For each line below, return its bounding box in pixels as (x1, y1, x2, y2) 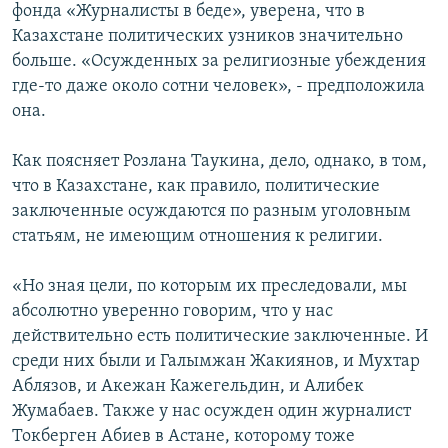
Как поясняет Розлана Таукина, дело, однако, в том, (12, 151, 427, 171)
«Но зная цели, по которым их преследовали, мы (12, 276, 407, 296)
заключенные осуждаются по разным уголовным (12, 201, 411, 221)
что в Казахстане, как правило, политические (12, 176, 380, 196)
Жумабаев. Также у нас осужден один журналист (12, 401, 411, 421)
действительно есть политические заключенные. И (12, 326, 428, 346)
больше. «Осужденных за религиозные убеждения (12, 51, 426, 71)
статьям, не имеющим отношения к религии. (12, 226, 383, 246)
